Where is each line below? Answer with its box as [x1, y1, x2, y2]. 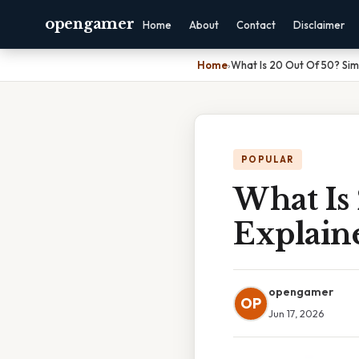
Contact [236, 18, 276, 31]
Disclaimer [293, 18, 345, 31]
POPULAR [241, 154, 294, 165]
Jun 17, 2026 [268, 307, 324, 320]
